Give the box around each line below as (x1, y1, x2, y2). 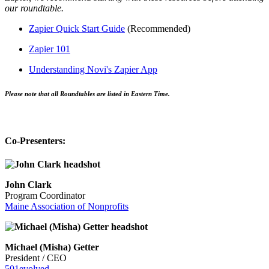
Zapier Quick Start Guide (29, 23, 125, 34)
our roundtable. (5, 2, 64, 13)
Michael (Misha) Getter (5, 242, 99, 253)
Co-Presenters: (5, 136, 65, 146)
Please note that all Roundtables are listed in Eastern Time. (5, 89, 170, 97)
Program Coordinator (5, 190, 85, 201)
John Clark (5, 180, 52, 190)
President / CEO (5, 253, 67, 264)
